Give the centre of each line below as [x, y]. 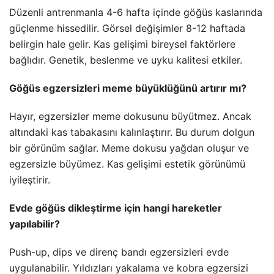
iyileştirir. [30, 180]
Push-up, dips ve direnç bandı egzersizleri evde [119, 252]
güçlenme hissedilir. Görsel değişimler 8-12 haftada [127, 28]
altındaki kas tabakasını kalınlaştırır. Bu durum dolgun [132, 132]
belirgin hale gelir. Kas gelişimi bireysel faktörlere [122, 44]
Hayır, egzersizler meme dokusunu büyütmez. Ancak [130, 117]
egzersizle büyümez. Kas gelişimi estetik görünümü [127, 164]
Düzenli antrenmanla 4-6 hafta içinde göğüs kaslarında [136, 13]
